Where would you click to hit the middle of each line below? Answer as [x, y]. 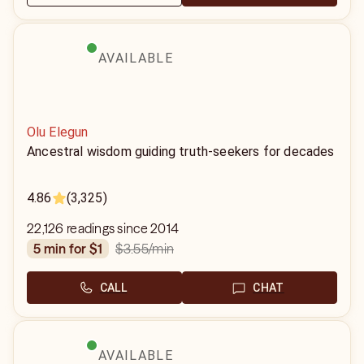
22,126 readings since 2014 [103, 228]
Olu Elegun [58, 132]
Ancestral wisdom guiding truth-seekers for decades [181, 152]
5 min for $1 [72, 249]
